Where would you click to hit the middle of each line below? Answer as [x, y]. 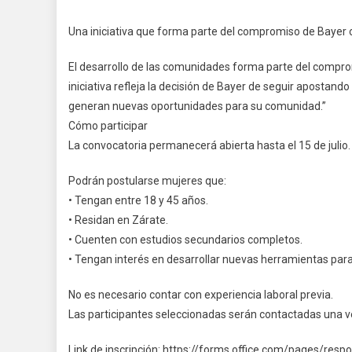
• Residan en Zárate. [118, 220]
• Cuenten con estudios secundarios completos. [185, 240]
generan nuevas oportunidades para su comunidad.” [197, 106]
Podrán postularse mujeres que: [147, 181]
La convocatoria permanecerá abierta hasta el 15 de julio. [209, 146]
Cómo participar [108, 126]
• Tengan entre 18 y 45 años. [138, 201]
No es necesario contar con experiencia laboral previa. [201, 295]
